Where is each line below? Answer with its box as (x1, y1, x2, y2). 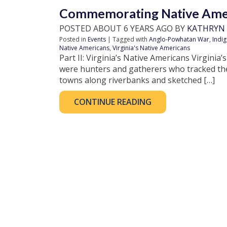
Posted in (59, 35, 88, 44)
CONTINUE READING (74, 96, 152, 107)
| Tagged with (106, 35, 149, 44)
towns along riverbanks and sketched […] (59, 74, 215, 86)
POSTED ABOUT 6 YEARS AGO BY (59, 23, 187, 34)
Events (88, 35, 106, 44)
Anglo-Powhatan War (149, 35, 209, 44)
